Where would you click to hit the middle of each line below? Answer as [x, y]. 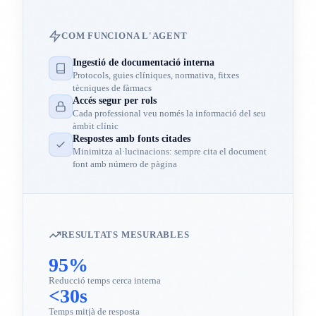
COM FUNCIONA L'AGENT [124, 35]
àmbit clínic [96, 126]
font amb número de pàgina [125, 164]
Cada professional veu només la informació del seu [169, 113]
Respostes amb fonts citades [132, 138]
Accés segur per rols [115, 100]
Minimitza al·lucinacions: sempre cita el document [170, 151]
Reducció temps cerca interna [105, 281]
